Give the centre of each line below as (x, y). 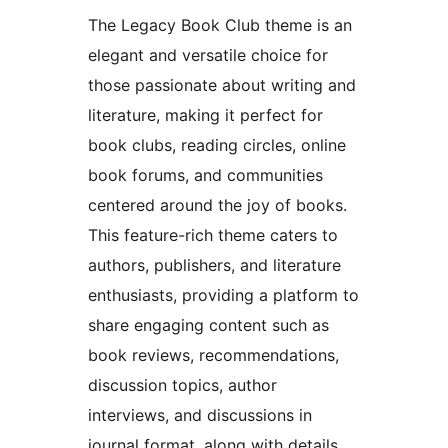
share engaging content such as (208, 325)
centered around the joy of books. (217, 205)
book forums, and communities (205, 175)
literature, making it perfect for (205, 115)
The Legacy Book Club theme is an (220, 25)
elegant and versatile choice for (208, 55)
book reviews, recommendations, (213, 355)
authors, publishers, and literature (214, 265)
